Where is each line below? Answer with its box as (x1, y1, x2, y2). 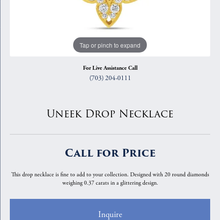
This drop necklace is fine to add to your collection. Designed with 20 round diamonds (11, 171, 209, 178)
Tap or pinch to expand (80, 40, 140, 49)
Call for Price (64, 145, 156, 161)
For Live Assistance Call (82, 65, 137, 72)
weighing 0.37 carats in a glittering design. (62, 179, 158, 187)
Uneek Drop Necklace (47, 107, 173, 122)
